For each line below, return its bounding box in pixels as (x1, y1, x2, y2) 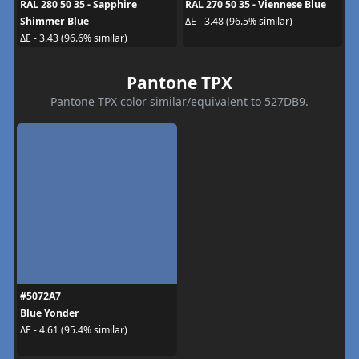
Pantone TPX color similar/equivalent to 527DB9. (50, 93, 309, 109)
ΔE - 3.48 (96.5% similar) (185, 14, 292, 28)
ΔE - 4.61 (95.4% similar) (19, 323, 127, 337)
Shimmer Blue (19, 14, 89, 28)
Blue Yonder (19, 305, 79, 320)
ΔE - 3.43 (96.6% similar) (19, 31, 127, 45)
